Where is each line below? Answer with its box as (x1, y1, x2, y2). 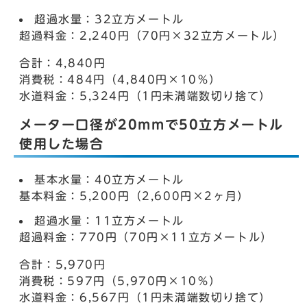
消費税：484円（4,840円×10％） (19, 74, 221, 85)
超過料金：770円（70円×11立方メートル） (19, 232, 273, 243)
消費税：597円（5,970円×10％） (19, 275, 221, 286)
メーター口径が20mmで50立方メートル (19, 118, 284, 131)
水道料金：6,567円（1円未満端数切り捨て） (19, 292, 271, 303)
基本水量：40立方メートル (34, 174, 184, 185)
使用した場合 (19, 137, 104, 150)
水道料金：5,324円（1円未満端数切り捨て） (19, 90, 271, 101)
